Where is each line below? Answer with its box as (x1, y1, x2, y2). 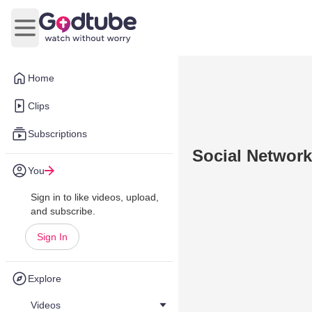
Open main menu (24, 29, 109, 41)
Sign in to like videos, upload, (31, 192, 159, 203)
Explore (28, 273, 61, 284)
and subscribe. (31, 205, 95, 217)
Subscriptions (28, 128, 87, 139)
